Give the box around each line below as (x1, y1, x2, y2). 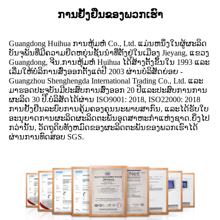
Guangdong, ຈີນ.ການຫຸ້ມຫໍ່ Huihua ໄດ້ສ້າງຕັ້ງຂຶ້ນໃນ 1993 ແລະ (9, 58, 210, 67)
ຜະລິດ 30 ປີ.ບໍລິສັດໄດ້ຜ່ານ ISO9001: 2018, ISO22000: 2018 (9, 95, 200, 104)
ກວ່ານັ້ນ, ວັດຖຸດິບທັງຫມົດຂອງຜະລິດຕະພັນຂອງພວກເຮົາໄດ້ (9, 123, 198, 132)
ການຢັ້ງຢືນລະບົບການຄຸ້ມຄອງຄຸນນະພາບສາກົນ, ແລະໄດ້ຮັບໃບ (9, 105, 209, 113)
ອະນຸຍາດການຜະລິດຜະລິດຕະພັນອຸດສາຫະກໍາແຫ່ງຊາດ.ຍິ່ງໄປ (9, 114, 210, 123)
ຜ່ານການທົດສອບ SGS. (9, 133, 84, 141)
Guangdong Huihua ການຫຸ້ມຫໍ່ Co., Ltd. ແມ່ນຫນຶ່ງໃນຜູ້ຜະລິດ (9, 39, 207, 48)
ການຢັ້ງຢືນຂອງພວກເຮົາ (57, 8, 163, 21)
